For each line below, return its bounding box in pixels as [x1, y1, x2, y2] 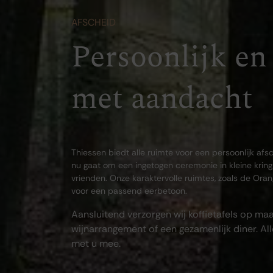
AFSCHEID [71, 16, 116, 29]
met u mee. [71, 237, 121, 250]
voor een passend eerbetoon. [71, 185, 187, 196]
